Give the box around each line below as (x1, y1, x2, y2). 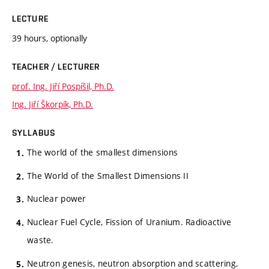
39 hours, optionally (12, 32, 87, 44)
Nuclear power (27, 193, 86, 205)
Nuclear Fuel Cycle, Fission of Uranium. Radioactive (27, 216, 232, 228)
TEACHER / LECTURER (12, 61, 100, 71)
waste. (27, 234, 54, 246)
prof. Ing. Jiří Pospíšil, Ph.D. (12, 80, 114, 92)
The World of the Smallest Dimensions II (27, 169, 189, 181)
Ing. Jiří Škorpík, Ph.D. (12, 98, 93, 110)
